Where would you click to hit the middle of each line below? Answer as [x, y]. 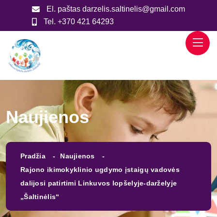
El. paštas [63, 9]
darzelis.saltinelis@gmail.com [134, 9]
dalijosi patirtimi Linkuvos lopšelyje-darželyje [99, 183]
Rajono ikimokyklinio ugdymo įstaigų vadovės [100, 170]
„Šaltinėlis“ [40, 197]
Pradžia [33, 156]
